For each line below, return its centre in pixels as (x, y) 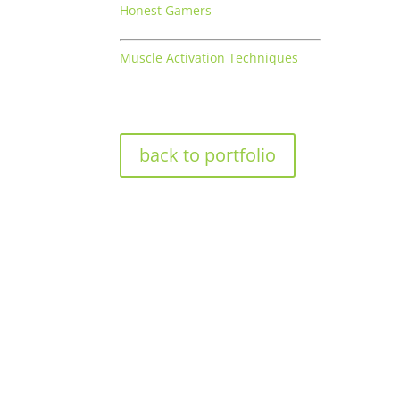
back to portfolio (208, 154)
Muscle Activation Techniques (209, 58)
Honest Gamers (166, 11)
